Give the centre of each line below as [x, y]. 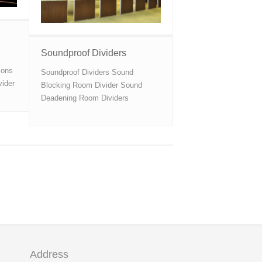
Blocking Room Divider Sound [91, 85]
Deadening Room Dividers [85, 98]
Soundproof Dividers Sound [87, 72]
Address [49, 254]
